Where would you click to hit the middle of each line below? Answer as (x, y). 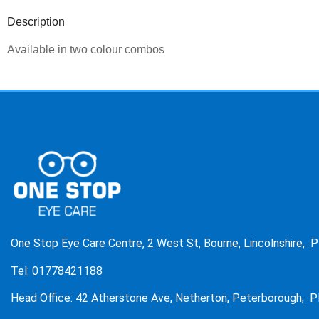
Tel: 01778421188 (57, 271)
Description (36, 22)
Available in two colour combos (86, 50)
